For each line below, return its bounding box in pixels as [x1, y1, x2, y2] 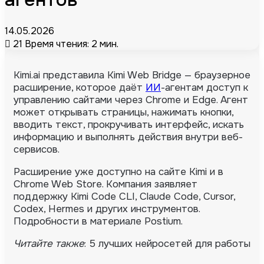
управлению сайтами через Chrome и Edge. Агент [14, 93, 248, 106]
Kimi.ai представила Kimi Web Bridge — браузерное [14, 68, 250, 81]
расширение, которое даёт [14, 81, 146, 94]
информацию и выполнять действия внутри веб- [14, 130, 243, 143]
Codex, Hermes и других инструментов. [14, 202, 200, 215]
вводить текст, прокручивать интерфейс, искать [14, 118, 244, 131]
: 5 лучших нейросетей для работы [84, 237, 250, 250]
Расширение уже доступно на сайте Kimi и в [14, 165, 223, 178]
